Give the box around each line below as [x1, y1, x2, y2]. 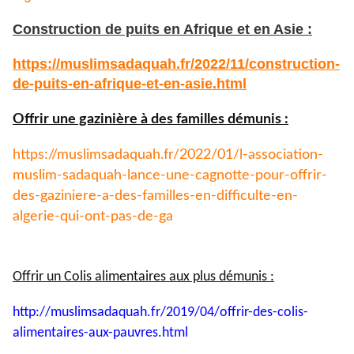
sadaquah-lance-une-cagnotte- [62, 168, 255, 183]
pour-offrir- [255, 168, 327, 183]
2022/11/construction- [194, 56, 340, 73]
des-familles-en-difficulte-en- [115, 189, 298, 204]
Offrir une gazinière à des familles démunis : [13, 112, 288, 127]
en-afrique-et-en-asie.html [73, 76, 247, 92]
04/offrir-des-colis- [200, 305, 308, 321]
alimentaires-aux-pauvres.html [13, 326, 188, 341]
